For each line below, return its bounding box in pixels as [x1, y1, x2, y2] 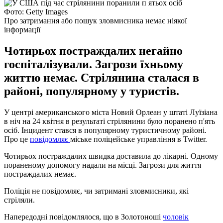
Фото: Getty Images [4, 7, 68, 16]
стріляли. [4, 195, 35, 204]
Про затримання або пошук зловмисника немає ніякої [4, 16, 187, 25]
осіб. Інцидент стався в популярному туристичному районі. [4, 125, 207, 134]
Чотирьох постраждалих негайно [4, 44, 183, 57]
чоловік [163, 212, 189, 221]
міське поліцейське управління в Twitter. [70, 134, 207, 143]
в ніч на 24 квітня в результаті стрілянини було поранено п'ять [4, 116, 215, 125]
